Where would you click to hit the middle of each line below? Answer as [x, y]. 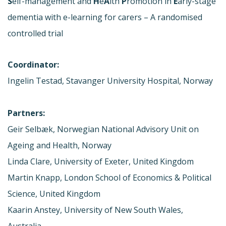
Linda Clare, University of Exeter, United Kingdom [101, 161]
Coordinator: [33, 64]
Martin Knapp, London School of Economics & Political [109, 177]
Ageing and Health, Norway [60, 145]
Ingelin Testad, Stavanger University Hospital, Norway [110, 80]
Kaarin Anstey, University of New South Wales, [95, 210]
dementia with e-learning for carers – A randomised [105, 17]
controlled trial [35, 33]
